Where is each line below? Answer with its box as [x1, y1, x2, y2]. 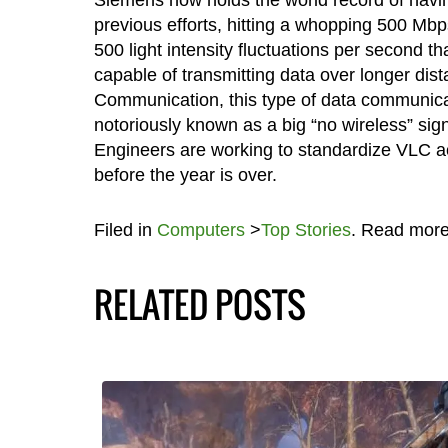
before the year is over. [93, 164, 277, 185]
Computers [156, 219, 245, 240]
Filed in [93, 219, 157, 240]
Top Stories [260, 219, 351, 240]
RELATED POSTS [93, 277, 306, 330]
